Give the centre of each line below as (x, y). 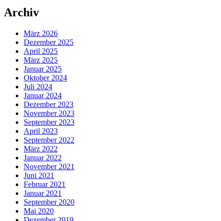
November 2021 (49, 167)
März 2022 (41, 149)
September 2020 (49, 202)
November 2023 (49, 113)
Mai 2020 (39, 211)
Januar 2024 (43, 96)
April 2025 (41, 51)
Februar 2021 (45, 184)
